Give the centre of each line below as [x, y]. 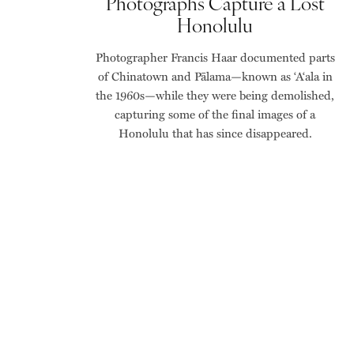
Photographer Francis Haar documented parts [215, 57]
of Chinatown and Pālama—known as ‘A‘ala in [215, 76]
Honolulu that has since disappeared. [215, 133]
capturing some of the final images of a [215, 114]
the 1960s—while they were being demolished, [215, 95]
